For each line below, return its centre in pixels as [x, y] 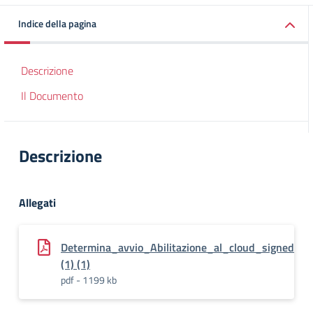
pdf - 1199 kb [89, 280]
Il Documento [52, 96]
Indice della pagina [57, 23]
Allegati [37, 203]
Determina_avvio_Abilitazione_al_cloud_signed [177, 247]
